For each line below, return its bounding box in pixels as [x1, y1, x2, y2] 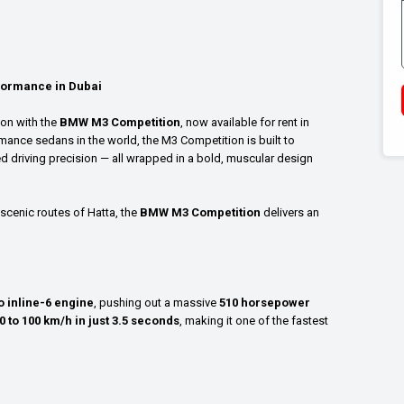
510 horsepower [219, 295, 310, 309]
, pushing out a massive [94, 295, 219, 309]
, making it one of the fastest [179, 313, 328, 327]
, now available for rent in [180, 115, 309, 129]
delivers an [261, 205, 319, 219]
